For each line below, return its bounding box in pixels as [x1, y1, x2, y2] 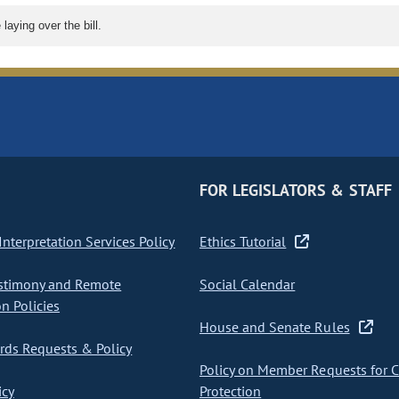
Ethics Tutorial [199, 232, 287, 251]
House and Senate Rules [199, 318, 350, 337]
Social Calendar [199, 275, 296, 294]
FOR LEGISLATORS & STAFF [199, 180, 392, 201]
